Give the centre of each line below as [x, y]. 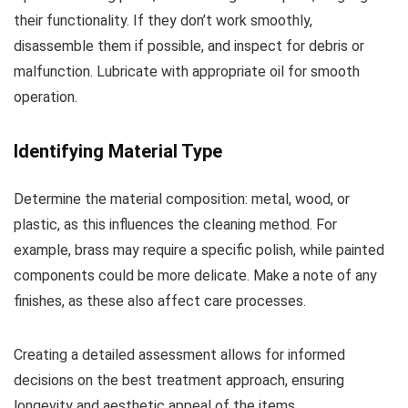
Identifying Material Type [118, 151]
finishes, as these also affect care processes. [160, 301]
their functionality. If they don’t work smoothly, [163, 20]
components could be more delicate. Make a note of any [195, 275]
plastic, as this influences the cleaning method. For [175, 224]
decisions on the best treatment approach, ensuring [179, 380]
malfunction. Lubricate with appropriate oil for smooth [187, 71]
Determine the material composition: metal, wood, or [182, 199]
